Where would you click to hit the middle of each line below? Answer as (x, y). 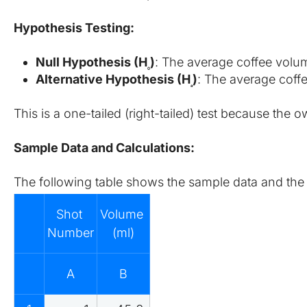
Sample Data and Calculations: (104, 147)
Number (71, 232)
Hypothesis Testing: (74, 27)
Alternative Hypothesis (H (113, 79)
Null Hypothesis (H (91, 62)
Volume (122, 214)
